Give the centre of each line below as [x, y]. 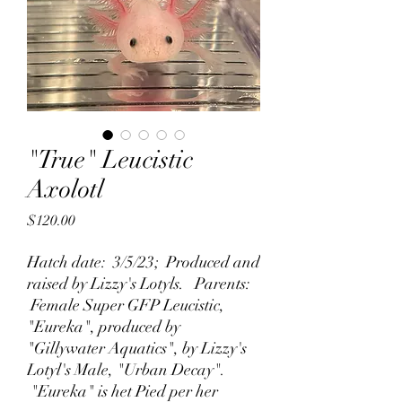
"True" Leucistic [110, 160]
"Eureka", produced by [104, 327]
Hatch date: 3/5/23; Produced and [144, 262]
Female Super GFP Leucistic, [126, 305]
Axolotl [66, 189]
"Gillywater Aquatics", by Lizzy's [137, 348]
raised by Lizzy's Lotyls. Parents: [139, 284]
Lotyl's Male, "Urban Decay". [126, 370]
